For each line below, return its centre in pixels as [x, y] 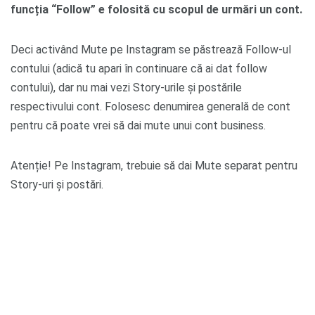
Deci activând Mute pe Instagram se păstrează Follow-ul [151, 49]
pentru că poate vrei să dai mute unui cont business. [138, 125]
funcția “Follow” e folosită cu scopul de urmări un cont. [156, 9]
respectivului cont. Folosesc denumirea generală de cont [150, 106]
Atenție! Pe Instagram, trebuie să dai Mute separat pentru [154, 165]
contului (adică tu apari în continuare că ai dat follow [139, 68]
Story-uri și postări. [57, 184]
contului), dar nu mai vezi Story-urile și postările [126, 87]
